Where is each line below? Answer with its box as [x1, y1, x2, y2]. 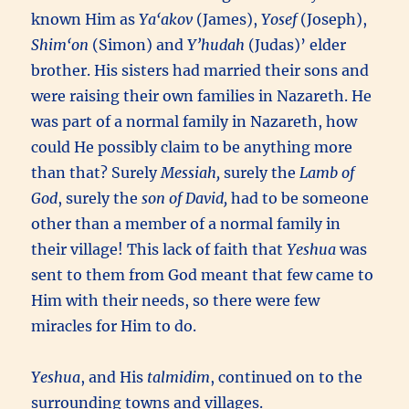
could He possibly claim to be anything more [31, 138, 353, 157]
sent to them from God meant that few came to [31, 266, 374, 285]
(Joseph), [300, 10, 368, 29]
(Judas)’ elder [245, 36, 347, 55]
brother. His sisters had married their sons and [31, 61, 370, 80]
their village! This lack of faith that [31, 240, 288, 259]
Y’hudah [187, 36, 246, 55]
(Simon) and [89, 36, 188, 55]
